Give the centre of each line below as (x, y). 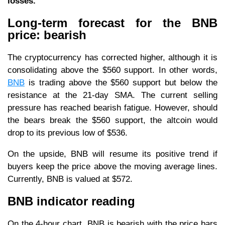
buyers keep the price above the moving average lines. (113, 166)
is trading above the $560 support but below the (121, 82)
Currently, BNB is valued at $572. (70, 179)
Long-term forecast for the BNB (113, 23)
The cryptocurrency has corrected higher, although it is (113, 57)
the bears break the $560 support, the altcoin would (113, 120)
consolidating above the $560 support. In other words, (113, 70)
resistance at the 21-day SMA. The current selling (113, 95)
